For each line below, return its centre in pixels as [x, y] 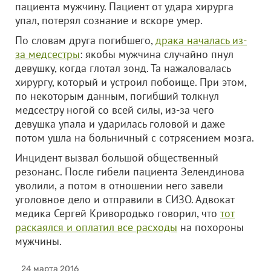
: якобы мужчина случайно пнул [157, 54]
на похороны [211, 227]
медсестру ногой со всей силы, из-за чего [115, 110]
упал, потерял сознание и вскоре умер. [109, 20]
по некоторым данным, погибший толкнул [117, 96]
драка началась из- [201, 40]
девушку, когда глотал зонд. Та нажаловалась [123, 68]
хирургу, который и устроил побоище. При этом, [131, 82]
